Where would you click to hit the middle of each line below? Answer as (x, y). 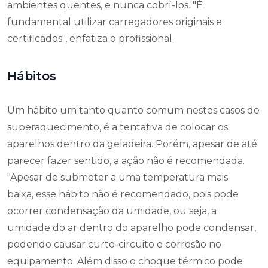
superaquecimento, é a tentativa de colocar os (118, 127)
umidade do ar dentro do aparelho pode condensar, (132, 228)
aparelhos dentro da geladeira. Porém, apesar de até (132, 144)
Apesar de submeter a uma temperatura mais (119, 177)
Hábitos (32, 76)
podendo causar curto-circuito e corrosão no (114, 244)
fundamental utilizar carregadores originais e (115, 22)
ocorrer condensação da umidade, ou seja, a (112, 211)
